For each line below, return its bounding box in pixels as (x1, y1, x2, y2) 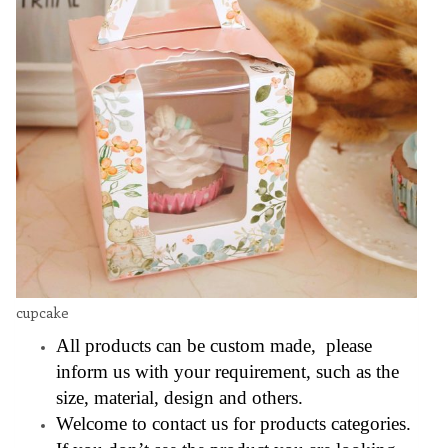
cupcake (16, 302, 69, 322)
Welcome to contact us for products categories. (56, 412, 411, 434)
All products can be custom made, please (56, 334, 372, 356)
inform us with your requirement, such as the (56, 360, 399, 382)
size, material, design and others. (56, 386, 303, 408)
